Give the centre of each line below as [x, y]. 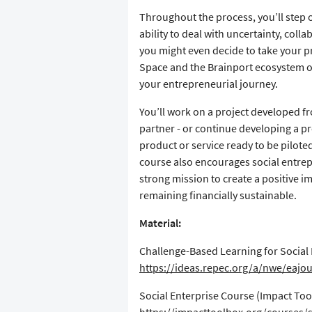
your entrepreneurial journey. [209, 84]
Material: [160, 223]
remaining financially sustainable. [218, 195]
